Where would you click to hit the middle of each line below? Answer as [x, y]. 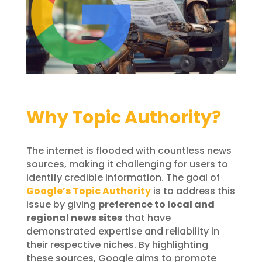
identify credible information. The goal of [123, 177]
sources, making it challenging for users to [127, 164]
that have [146, 218]
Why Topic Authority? [123, 117]
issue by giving [62, 204]
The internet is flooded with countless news [129, 150]
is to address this [193, 191]
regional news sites [74, 218]
